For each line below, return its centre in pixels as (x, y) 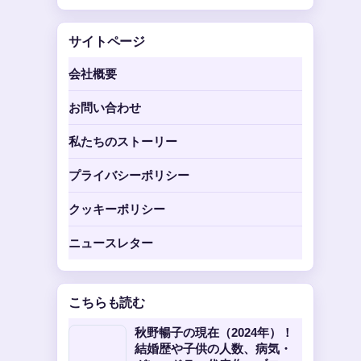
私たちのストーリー (123, 141)
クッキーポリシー (117, 209)
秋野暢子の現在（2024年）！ (214, 332)
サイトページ (107, 41)
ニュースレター (111, 243)
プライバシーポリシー (129, 175)
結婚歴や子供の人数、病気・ (213, 349)
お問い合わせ (105, 108)
